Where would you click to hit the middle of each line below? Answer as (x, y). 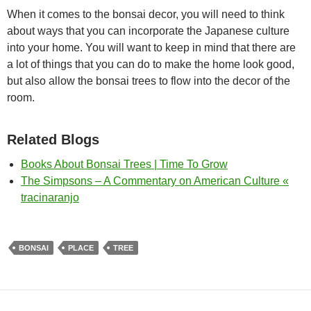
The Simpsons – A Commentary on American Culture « (155, 181)
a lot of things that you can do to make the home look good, (151, 64)
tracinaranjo (50, 197)
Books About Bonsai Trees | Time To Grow (124, 164)
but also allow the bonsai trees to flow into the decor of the (149, 81)
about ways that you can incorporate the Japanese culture (148, 31)
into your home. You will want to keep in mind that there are (151, 48)
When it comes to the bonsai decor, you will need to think (146, 14)
